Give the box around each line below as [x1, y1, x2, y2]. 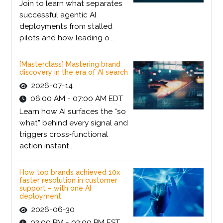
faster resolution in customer [19, 176, 117, 185]
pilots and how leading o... [19, 33, 114, 43]
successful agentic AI [19, 10, 96, 20]
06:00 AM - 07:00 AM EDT [30, 94, 123, 104]
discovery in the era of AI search [19, 68, 128, 77]
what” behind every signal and [19, 118, 128, 128]
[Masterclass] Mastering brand [19, 60, 120, 69]
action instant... [19, 141, 74, 151]
